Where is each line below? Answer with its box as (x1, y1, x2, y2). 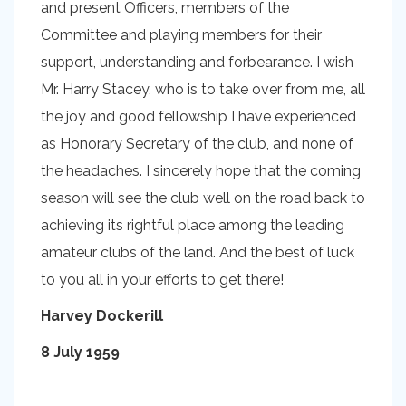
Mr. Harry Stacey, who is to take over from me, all (41, 81, 365, 98)
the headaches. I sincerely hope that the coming (41, 162, 361, 179)
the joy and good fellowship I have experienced (41, 108, 356, 125)
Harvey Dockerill (41, 307, 163, 324)
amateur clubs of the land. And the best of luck (41, 244, 354, 261)
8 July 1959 (41, 343, 120, 361)
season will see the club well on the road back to (41, 189, 365, 207)
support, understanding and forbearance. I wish (41, 53, 353, 71)
